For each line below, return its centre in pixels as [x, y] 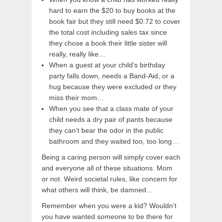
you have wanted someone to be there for [107, 217]
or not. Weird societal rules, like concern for [110, 179]
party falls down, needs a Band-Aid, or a [112, 76]
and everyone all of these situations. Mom [107, 168]
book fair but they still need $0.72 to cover [115, 22]
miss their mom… [77, 98]
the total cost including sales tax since [108, 32]
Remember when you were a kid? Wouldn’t [109, 206]
